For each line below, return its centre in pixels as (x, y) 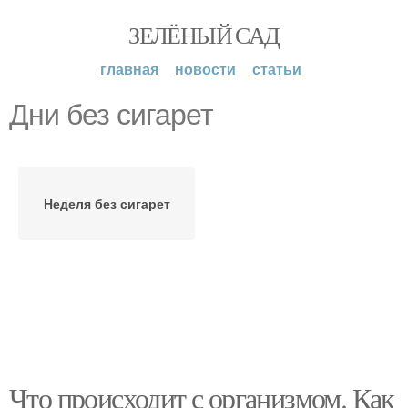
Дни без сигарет (111, 115)
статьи (276, 69)
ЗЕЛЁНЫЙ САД (204, 35)
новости (205, 69)
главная (129, 69)
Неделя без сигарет (107, 203)
